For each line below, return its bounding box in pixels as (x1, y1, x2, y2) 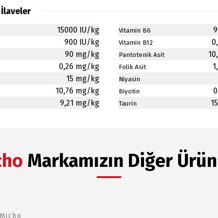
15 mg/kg (66, 74, 99, 83)
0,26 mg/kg (59, 62, 99, 71)
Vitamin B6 (119, 27, 151, 35)
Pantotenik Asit (119, 51, 164, 59)
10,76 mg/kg (55, 86, 99, 95)
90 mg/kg (65, 50, 99, 59)
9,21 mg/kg (60, 98, 99, 108)
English (107, 18, 135, 28)
